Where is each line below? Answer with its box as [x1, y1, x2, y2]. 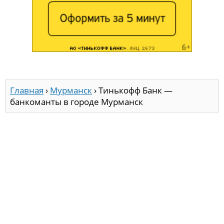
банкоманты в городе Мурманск [10, 95, 143, 107]
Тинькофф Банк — [98, 84, 172, 96]
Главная [10, 84, 43, 96]
